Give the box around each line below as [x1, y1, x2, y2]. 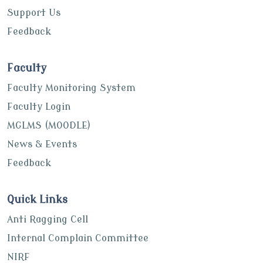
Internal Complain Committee [7, 232, 149, 244]
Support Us [7, 7, 60, 18]
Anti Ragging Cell [7, 214, 88, 225]
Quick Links [7, 193, 68, 205]
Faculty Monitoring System [7, 82, 136, 93]
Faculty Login [7, 101, 70, 112]
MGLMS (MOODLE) [7, 120, 90, 131]
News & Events [7, 139, 77, 150]
